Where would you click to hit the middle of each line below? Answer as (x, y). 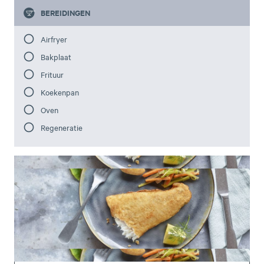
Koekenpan (60, 92)
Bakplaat (56, 56)
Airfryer (54, 39)
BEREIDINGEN (66, 12)
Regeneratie (62, 127)
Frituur (52, 74)
